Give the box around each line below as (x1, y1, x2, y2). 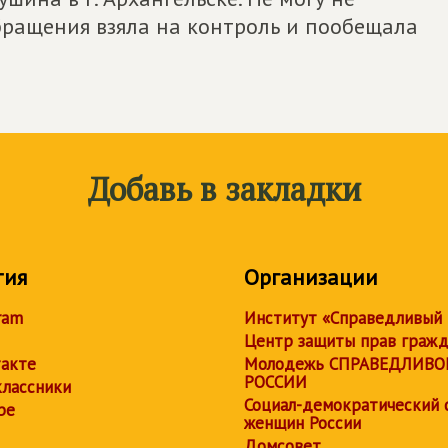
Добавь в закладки (87, 168, 361, 210)
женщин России (244, 412, 361, 434)
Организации (244, 263, 378, 291)
